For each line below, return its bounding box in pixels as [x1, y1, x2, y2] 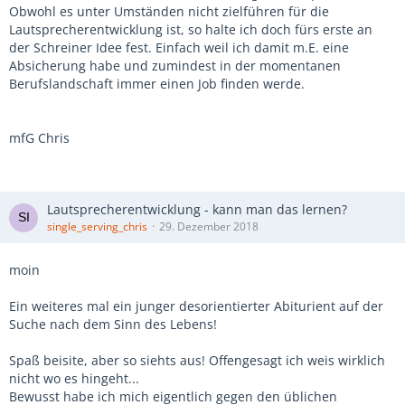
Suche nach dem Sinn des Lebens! [9, 316, 217, 334]
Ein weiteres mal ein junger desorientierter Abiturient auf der [9, 297, 383, 316]
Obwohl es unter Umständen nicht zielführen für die [9, 3, 329, 21]
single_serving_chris [47, 219, 147, 235]
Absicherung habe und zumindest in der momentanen [9, 57, 341, 75]
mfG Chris [9, 129, 70, 147]
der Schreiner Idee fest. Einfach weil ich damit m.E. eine [9, 39, 349, 57]
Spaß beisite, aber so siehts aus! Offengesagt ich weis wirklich [9, 352, 385, 370]
